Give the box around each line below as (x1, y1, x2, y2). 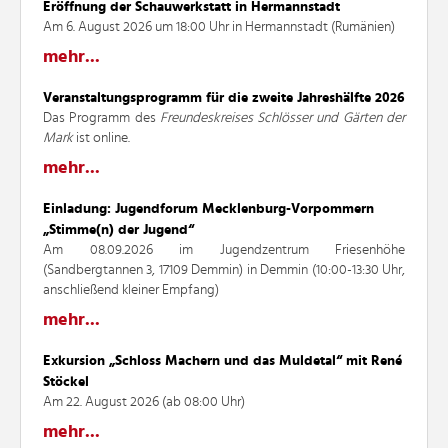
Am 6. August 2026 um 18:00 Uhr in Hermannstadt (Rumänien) (43, 19, 395, 34)
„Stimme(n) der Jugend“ (43, 222, 194, 237)
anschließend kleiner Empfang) (43, 282, 219, 297)
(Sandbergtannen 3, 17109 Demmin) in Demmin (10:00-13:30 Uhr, (43, 262, 405, 277)
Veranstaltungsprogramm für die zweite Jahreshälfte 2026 (43, 90, 405, 105)
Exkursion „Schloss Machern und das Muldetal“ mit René (43, 353, 402, 368)
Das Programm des (43, 110, 160, 125)
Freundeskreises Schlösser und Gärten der (159, 110, 406, 125)
